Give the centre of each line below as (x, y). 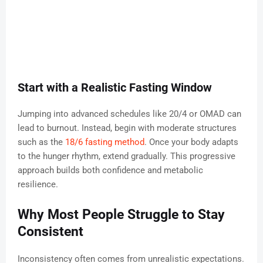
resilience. (38, 185)
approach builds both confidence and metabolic (110, 171)
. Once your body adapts (191, 142)
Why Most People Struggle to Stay (121, 215)
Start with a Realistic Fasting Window (115, 88)
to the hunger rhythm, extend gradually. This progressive (127, 156)
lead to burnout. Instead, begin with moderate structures (127, 128)
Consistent (50, 232)
